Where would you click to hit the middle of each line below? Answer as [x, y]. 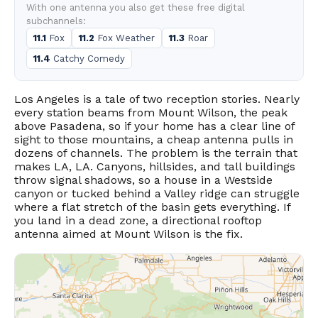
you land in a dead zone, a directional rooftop [138, 220]
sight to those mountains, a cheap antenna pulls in [154, 139]
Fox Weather [125, 38]
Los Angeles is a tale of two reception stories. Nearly [157, 99]
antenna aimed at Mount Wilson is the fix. [128, 234]
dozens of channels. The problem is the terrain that [156, 153]
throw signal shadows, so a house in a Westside [143, 180]
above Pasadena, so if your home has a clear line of [154, 126]
